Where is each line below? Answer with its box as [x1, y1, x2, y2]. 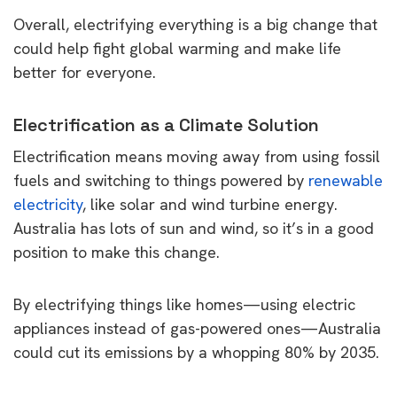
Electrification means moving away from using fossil [13, 145, 380, 167]
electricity [13, 193, 82, 214]
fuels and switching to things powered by [13, 169, 308, 191]
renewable [308, 169, 383, 191]
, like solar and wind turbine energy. [82, 193, 338, 214]
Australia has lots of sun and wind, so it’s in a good [13, 217, 374, 238]
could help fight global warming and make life [13, 37, 341, 58]
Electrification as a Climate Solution [13, 113, 319, 136]
